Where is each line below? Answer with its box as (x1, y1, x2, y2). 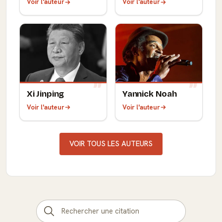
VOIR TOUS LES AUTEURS (69, 138, 153, 149)
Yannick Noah (122, 88, 177, 99)
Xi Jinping (27, 88, 64, 99)
